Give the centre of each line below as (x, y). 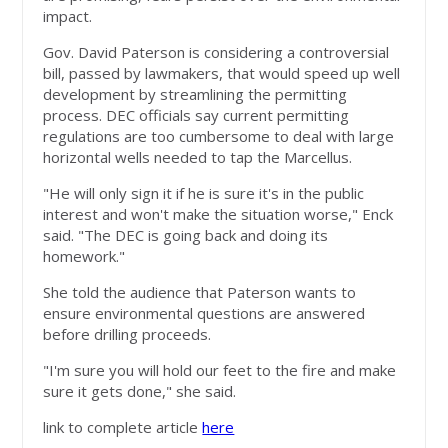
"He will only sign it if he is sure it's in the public (204, 193)
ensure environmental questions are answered (204, 313)
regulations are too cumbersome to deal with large (219, 136)
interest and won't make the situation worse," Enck (218, 214)
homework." (84, 256)
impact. (68, 16)
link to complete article (123, 427)
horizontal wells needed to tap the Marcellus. (198, 157)
